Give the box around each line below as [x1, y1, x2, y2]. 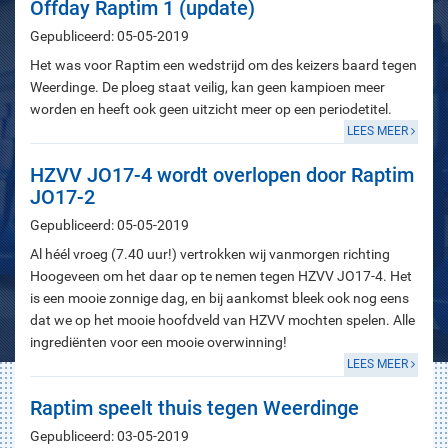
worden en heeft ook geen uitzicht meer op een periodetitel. [30, 101, 392, 117]
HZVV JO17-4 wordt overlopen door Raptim [30, 163, 414, 187]
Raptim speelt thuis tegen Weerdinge [30, 396, 359, 420]
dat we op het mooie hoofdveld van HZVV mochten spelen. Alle [30, 312, 415, 328]
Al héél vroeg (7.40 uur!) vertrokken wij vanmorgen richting [30, 246, 390, 262]
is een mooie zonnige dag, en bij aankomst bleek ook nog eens [30, 290, 409, 306]
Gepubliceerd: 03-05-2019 [30, 428, 189, 444]
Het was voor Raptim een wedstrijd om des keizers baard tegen [30, 57, 417, 73]
